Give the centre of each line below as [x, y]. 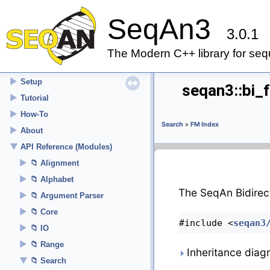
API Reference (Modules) [66, 147]
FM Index [205, 124]
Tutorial [35, 98]
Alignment [60, 163]
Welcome [38, 65]
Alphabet [57, 179]
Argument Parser [72, 196]
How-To [34, 114]
